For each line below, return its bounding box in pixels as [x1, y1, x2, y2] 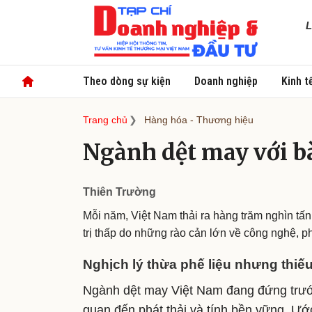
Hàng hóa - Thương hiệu [144, 114, 253, 125]
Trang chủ [83, 114, 127, 125]
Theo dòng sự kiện [83, 75, 171, 88]
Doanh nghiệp [194, 75, 258, 88]
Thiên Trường [83, 186, 156, 198]
